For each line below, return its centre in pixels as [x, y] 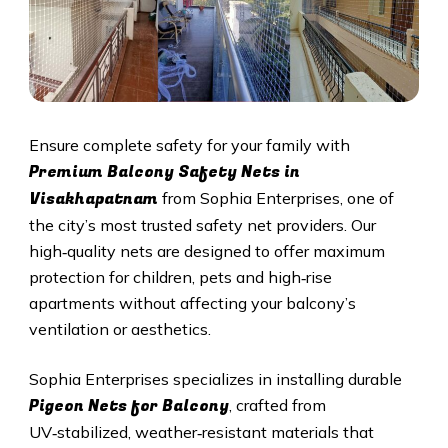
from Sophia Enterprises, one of [277, 197]
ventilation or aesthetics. [119, 328]
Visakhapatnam [95, 198]
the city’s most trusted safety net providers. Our [202, 224]
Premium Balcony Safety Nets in [164, 171]
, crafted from [277, 404]
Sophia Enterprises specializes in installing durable [215, 378]
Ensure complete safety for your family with [189, 144]
